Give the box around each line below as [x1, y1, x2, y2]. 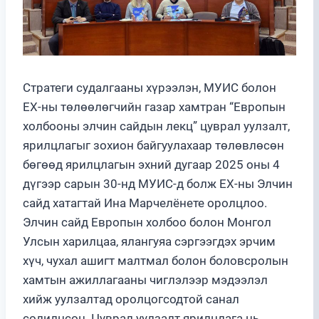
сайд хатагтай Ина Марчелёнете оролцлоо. [23, 195, 267, 210]
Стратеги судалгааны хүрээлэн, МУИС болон [23, 80, 276, 95]
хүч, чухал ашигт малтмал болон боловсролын [23, 253, 288, 268]
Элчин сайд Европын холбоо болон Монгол [23, 214, 271, 229]
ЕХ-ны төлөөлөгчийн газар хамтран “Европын [23, 99, 286, 114]
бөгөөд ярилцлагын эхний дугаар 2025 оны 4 [23, 157, 280, 172]
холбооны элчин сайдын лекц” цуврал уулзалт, [23, 118, 290, 133]
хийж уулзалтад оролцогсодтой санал [23, 291, 239, 306]
